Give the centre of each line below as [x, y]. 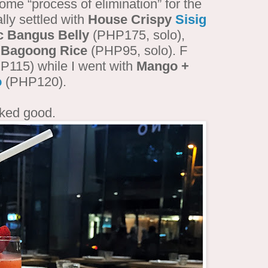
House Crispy [132, 19]
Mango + [163, 66]
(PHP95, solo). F [137, 50]
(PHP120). [36, 81]
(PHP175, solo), [137, 35]
